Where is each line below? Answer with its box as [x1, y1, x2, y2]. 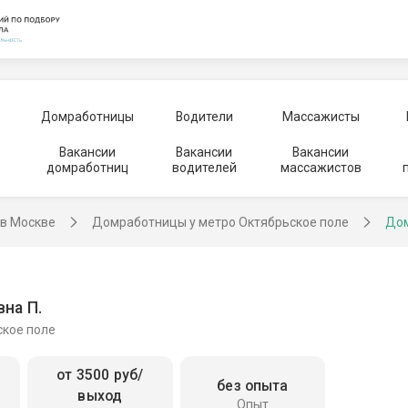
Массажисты [281, 108, 360, 124]
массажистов [280, 160, 362, 175]
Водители [175, 108, 233, 124]
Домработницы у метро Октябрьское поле [92, 215, 349, 229]
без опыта [217, 376, 289, 394]
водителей [171, 160, 237, 175]
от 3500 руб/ [56, 366, 144, 384]
